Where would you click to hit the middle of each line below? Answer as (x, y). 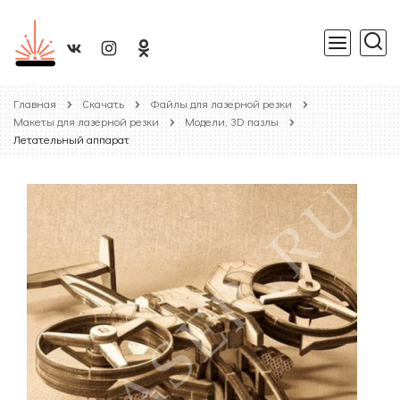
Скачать (103, 103)
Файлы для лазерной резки (221, 103)
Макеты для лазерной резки (86, 121)
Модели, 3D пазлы (232, 121)
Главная (35, 103)
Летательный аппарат (71, 139)
